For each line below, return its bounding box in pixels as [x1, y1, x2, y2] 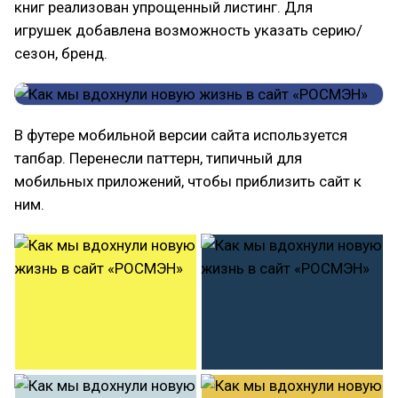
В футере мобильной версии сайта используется [14, 125, 347, 144]
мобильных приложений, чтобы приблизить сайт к [14, 171, 362, 190]
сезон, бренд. [14, 44, 107, 62]
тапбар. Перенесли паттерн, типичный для [14, 148, 302, 167]
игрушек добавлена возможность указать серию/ [14, 20, 362, 39]
